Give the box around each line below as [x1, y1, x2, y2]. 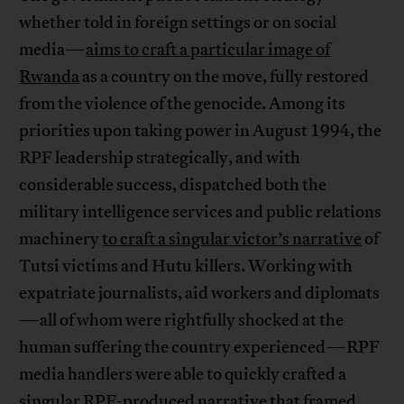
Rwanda [19, 66, 80, 88]
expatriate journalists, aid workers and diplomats [19, 282, 381, 305]
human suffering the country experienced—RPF [19, 336, 381, 359]
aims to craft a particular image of [86, 39, 331, 61]
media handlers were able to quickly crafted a [19, 363, 347, 386]
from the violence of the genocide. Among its [19, 93, 346, 115]
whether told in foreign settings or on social [19, 12, 337, 34]
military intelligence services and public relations [19, 201, 382, 224]
